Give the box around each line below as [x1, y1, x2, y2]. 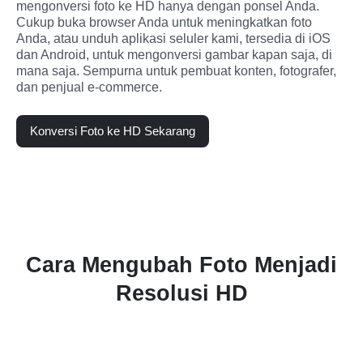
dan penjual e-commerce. [16, 79, 162, 94]
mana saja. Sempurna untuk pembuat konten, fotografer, [16, 63, 336, 78]
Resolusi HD [115, 280, 248, 305]
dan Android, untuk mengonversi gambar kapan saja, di [16, 47, 332, 62]
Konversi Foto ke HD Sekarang [30, 123, 195, 138]
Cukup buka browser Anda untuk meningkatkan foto [16, 15, 312, 29]
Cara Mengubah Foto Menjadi [26, 252, 337, 277]
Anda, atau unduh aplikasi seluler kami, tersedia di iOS [16, 31, 331, 45]
